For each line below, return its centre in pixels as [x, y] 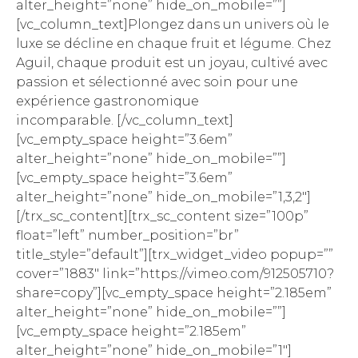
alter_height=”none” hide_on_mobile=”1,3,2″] [163, 197]
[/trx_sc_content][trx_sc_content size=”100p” [162, 217]
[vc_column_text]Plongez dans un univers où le [173, 25]
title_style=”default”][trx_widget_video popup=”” [175, 255]
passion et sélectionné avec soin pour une [157, 82]
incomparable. [65, 121]
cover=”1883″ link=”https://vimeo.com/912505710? [175, 274]
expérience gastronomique [107, 101]
